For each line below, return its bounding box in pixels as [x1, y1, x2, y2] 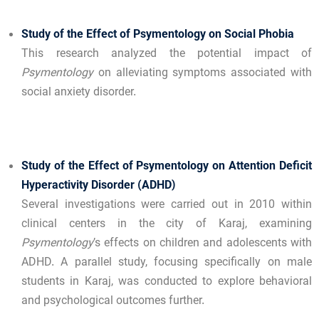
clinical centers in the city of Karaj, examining [21, 215, 312, 234]
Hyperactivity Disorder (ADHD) [21, 177, 176, 195]
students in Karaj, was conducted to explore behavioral [21, 273, 312, 291]
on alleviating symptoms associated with [93, 64, 312, 83]
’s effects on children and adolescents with [93, 234, 312, 253]
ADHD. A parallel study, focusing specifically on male [21, 253, 312, 272]
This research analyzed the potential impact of [21, 45, 312, 63]
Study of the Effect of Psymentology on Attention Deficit [21, 157, 312, 176]
